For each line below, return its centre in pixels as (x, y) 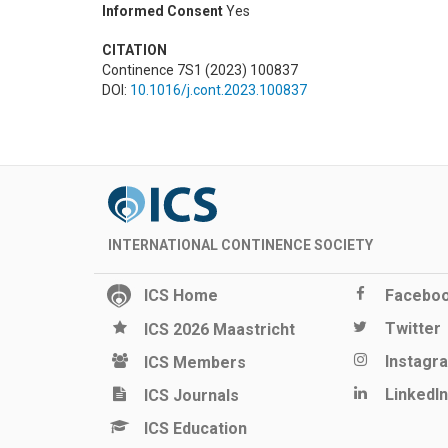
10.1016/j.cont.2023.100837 (218, 90)
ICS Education (195, 429)
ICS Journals (191, 396)
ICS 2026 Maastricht (219, 330)
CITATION (134, 50)
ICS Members (195, 363)
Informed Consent (162, 11)
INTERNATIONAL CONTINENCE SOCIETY (240, 245)
